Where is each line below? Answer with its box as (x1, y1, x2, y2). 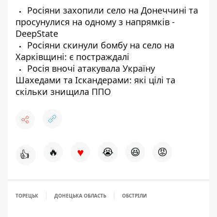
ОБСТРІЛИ (122, 192, 147, 199)
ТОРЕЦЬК (15, 192, 38, 199)
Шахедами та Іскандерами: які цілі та (15, 74, 175, 86)
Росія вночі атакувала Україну (25, 62, 155, 74)
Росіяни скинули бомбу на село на (25, 39, 174, 51)
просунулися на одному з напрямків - (15, 16, 175, 28)
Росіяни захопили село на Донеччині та (25, 4, 198, 16)
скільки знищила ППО (15, 86, 111, 97)
